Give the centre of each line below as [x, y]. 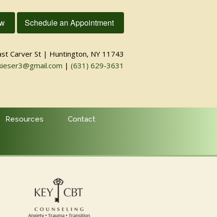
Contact [81, 119]
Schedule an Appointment [69, 23]
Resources [24, 119]
